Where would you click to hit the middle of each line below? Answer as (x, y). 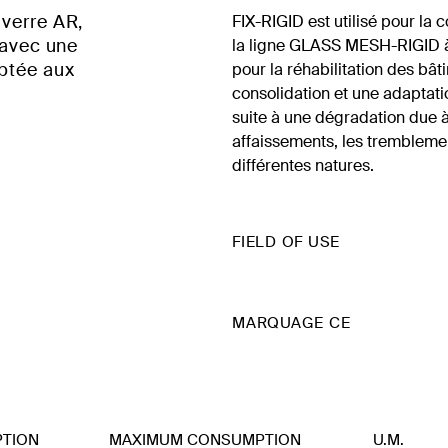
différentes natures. (303, 165)
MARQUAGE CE (291, 322)
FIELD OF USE (286, 241)
